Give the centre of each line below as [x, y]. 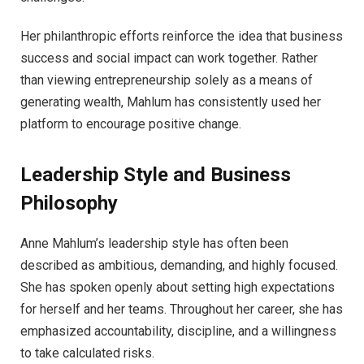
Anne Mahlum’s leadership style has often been [154, 244]
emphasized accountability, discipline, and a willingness [178, 331]
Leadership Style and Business [156, 175]
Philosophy [69, 204]
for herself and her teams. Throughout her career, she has [182, 310]
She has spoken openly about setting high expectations [178, 288]
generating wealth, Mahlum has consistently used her [171, 102]
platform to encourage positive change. [131, 124]
